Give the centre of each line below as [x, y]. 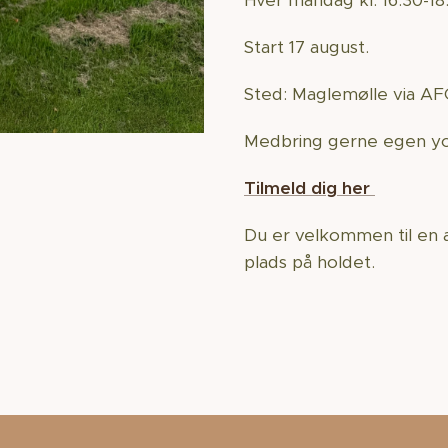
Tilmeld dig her [309, 188]
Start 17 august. [309, 47]
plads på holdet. [312, 262]
